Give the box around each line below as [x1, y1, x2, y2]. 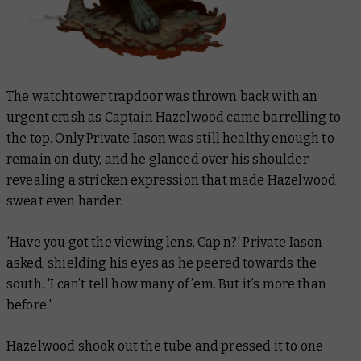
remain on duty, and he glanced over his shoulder [6, 151, 309, 167]
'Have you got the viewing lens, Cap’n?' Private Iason [6, 234, 323, 250]
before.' [6, 297, 52, 313]
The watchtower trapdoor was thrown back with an [6, 88, 318, 104]
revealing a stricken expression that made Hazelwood [6, 172, 337, 188]
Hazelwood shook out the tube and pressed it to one [6, 338, 324, 354]
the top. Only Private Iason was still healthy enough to [6, 130, 334, 146]
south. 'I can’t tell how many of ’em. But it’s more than [6, 276, 326, 292]
